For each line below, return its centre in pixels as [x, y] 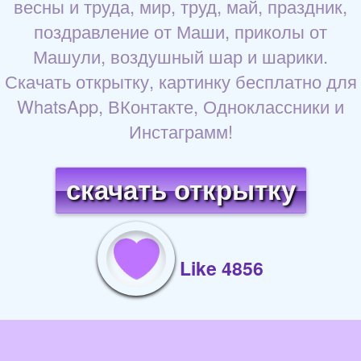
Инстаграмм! [180, 131]
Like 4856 [222, 268]
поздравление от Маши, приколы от [180, 31]
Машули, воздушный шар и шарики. [180, 56]
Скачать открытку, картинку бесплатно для [180, 81]
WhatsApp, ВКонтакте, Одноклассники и [180, 106]
